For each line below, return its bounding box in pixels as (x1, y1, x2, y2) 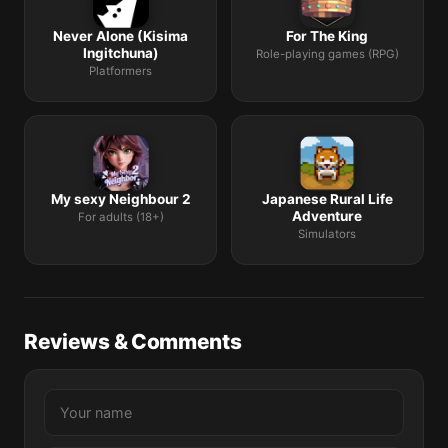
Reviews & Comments (24, 328, 242, 354)
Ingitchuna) (82, 45, 159, 62)
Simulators (298, 227, 357, 242)
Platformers (89, 64, 153, 79)
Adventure (292, 208, 363, 225)
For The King (286, 28, 369, 45)
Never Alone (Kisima (53, 28, 189, 45)
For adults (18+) (77, 210, 164, 225)
